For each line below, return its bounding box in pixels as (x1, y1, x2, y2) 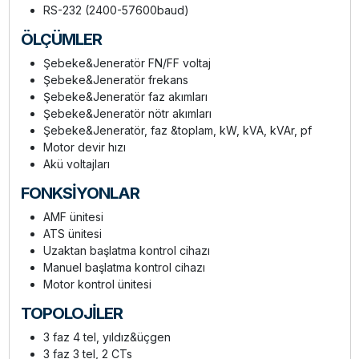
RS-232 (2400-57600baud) (42, 3, 189, 18)
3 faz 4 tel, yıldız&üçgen (42, 330, 171, 345)
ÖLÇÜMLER (20, 30, 102, 50)
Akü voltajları (42, 157, 110, 171)
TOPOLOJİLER (20, 304, 123, 324)
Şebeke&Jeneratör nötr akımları (42, 107, 212, 121)
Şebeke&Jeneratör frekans (42, 73, 188, 87)
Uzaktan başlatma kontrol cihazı (42, 244, 210, 258)
